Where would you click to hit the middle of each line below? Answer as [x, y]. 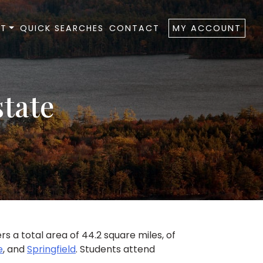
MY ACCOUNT [207, 28]
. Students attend [115, 249]
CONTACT [135, 28]
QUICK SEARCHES [62, 28]
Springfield [51, 249]
